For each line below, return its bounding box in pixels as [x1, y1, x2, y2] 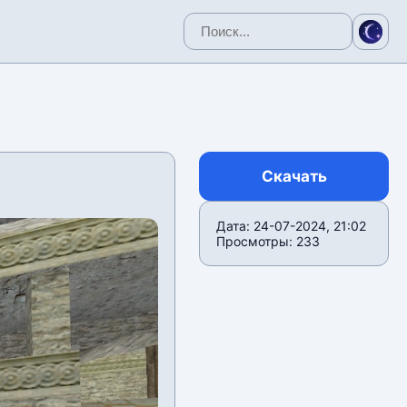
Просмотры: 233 [216, 233, 321, 249]
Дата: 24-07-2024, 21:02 [216, 218, 367, 233]
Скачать [261, 167, 327, 185]
